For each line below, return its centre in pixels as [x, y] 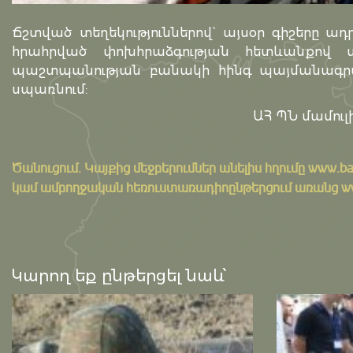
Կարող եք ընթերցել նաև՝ [119, 276]
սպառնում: [50, 89]
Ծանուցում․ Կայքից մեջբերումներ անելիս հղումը [160, 167]
